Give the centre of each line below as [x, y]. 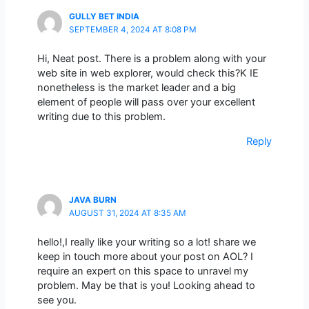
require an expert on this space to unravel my [142, 271]
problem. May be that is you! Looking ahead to [146, 285]
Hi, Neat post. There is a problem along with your [151, 59]
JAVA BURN [92, 200]
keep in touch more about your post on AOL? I [145, 256]
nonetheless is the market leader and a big [136, 88]
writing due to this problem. [101, 117]
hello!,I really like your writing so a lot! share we [146, 242]
